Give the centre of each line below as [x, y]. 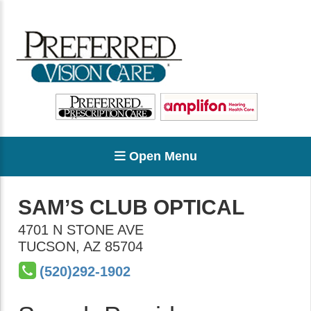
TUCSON [47, 246]
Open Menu [161, 156]
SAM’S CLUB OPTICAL [131, 207]
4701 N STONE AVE [81, 230]
